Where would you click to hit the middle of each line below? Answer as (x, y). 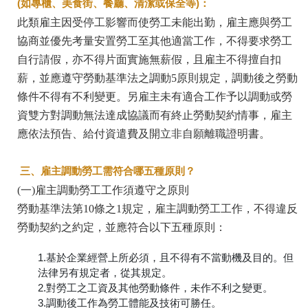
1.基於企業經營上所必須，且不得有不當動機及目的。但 (166, 257)
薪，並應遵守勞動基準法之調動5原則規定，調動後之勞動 (157, 78)
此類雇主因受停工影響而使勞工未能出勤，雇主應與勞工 (155, 22)
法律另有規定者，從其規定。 (105, 272)
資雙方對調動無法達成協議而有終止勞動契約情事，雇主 (155, 115)
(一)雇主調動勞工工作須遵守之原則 (103, 190)
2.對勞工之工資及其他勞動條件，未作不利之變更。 (155, 287)
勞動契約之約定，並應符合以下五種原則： (122, 227)
